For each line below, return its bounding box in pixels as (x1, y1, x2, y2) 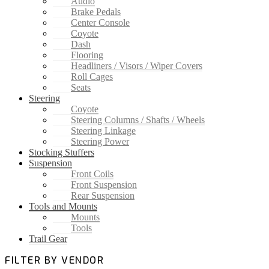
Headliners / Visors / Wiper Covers (71, 61, 202, 71)
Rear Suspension (71, 190, 134, 201)
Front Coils (71, 169, 113, 180)
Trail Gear (29, 234, 67, 244)
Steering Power (71, 136, 129, 147)
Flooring (71, 50, 103, 61)
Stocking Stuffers (29, 147, 94, 158)
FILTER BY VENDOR (5, 254, 104, 267)
